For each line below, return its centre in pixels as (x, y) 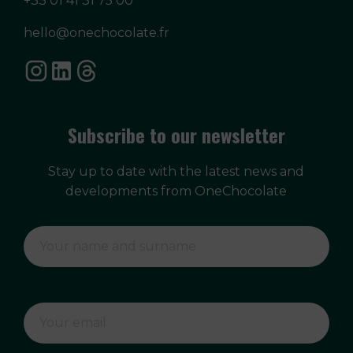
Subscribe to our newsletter (176, 134)
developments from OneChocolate (176, 191)
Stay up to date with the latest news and (176, 171)
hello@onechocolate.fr (97, 32)
